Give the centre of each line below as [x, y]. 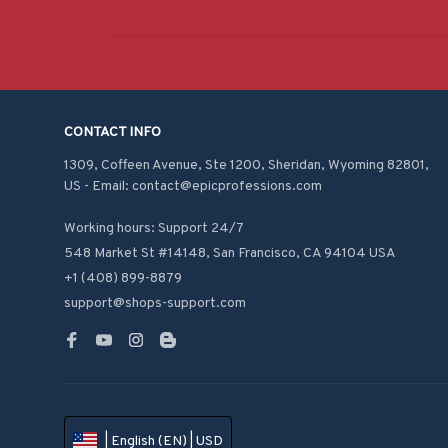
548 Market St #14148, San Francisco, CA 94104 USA [230, 253]
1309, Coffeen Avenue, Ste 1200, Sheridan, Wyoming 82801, [246, 165]
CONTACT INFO [112, 132]
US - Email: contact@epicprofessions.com [193, 186]
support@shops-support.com [155, 303]
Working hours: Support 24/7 [154, 228]
